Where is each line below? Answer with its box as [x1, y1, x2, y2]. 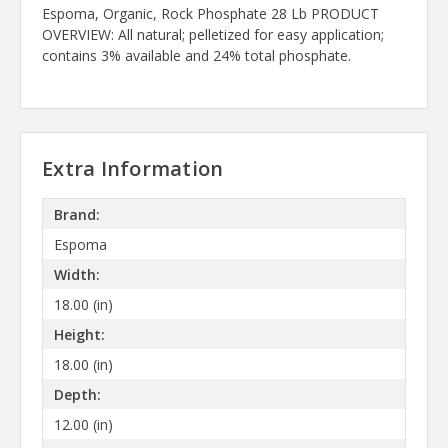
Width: [53, 264, 100, 284]
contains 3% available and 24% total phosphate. [42, 46, 351, 66]
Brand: [53, 204, 100, 224]
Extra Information [42, 155, 224, 183]
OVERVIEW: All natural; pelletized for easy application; [42, 25, 384, 45]
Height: [53, 324, 105, 344]
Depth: [53, 384, 101, 404]
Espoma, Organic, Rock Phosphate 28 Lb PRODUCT [42, 4, 379, 24]
